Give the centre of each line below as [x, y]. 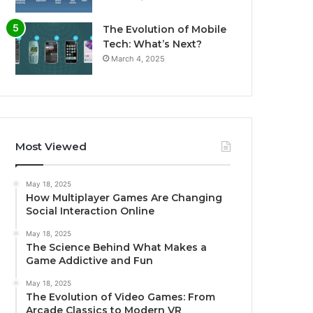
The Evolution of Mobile [165, 30]
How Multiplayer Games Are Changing [124, 198]
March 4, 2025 [138, 59]
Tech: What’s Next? [153, 44]
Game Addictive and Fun [90, 261]
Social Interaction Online [90, 211]
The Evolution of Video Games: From [121, 297]
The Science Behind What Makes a [117, 248]
